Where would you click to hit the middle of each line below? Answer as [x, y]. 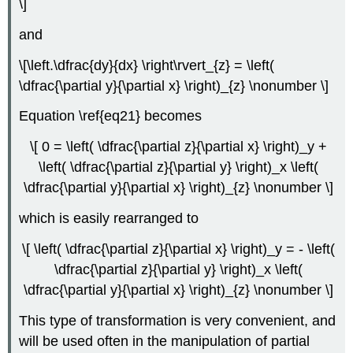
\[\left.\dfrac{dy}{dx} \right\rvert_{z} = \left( [147, 65]
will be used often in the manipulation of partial [165, 341]
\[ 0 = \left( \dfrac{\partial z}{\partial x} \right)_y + [178, 147]
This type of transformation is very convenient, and [178, 320]
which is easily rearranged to [109, 218]
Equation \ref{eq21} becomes [111, 116]
